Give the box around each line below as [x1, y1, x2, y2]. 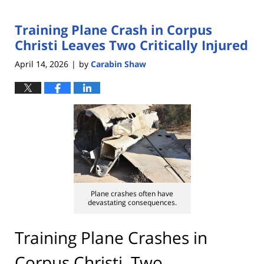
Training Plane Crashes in [15, 226, 207, 249]
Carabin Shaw [91, 58, 146, 70]
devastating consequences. [87, 197, 177, 207]
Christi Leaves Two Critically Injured [15, 36, 248, 54]
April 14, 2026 [15, 58, 68, 70]
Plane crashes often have [91, 188, 173, 199]
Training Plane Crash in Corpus [15, 21, 212, 39]
